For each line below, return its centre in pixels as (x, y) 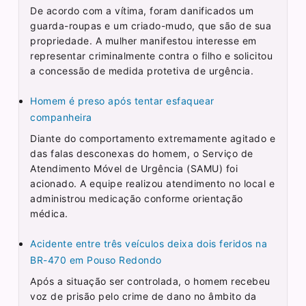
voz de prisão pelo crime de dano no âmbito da (143, 296)
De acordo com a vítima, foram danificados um (142, 10)
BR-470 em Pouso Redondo (96, 260)
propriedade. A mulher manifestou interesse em (143, 40)
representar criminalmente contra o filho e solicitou (152, 55)
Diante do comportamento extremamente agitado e (153, 138)
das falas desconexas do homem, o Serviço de (142, 153)
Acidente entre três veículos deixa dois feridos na (149, 243)
